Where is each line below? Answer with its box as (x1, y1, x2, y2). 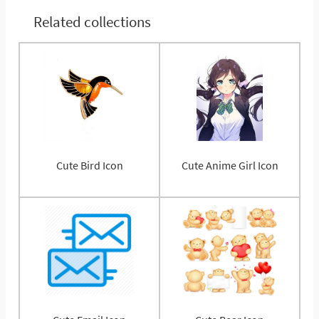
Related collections (33, 13, 151, 32)
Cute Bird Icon (56, 158, 123, 173)
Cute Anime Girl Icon (181, 158, 278, 173)
